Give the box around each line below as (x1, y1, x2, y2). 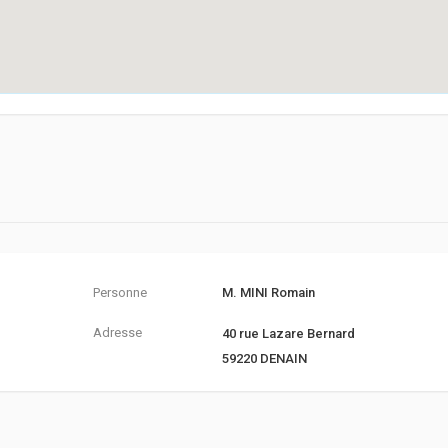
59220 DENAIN (221, 351, 307, 366)
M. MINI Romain (221, 285, 315, 300)
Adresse (92, 325, 142, 340)
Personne (92, 285, 147, 300)
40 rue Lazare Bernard (221, 326, 355, 341)
